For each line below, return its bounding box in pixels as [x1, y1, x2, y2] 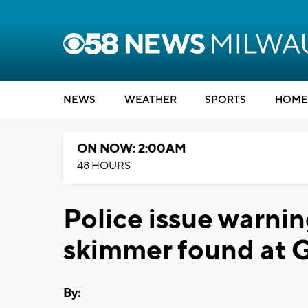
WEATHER [124, 93, 177, 107]
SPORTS [205, 93, 246, 107]
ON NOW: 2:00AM [77, 141, 186, 157]
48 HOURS [77, 159, 131, 173]
